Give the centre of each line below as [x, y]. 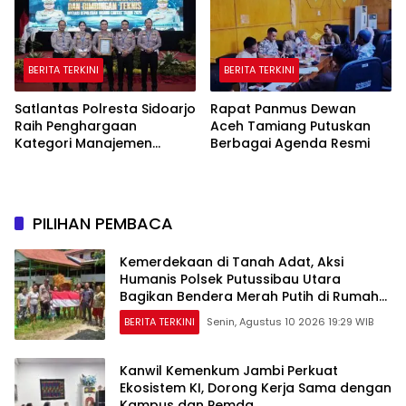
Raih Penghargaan [76, 126]
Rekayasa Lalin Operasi [92, 160]
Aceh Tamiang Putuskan [290, 126]
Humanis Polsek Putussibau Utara [230, 280]
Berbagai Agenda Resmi [290, 143]
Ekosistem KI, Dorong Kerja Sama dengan [256, 388]
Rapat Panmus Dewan [283, 108]
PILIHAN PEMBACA [103, 223]
